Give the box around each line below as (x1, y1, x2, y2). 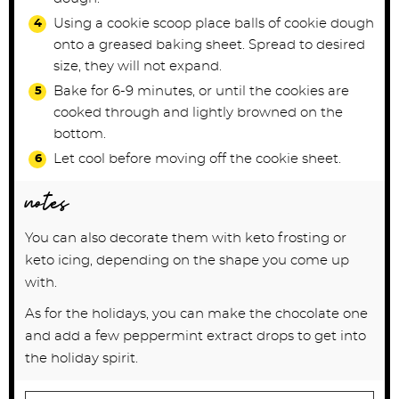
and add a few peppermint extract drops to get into (25, 329, 366, 343)
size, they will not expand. (53, 59, 222, 73)
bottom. (53, 126, 106, 141)
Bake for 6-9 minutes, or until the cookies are (53, 84, 349, 98)
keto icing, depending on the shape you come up (25, 253, 349, 267)
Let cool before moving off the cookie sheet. (53, 151, 341, 166)
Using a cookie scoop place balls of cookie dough (53, 16, 374, 30)
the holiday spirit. (25, 351, 138, 365)
